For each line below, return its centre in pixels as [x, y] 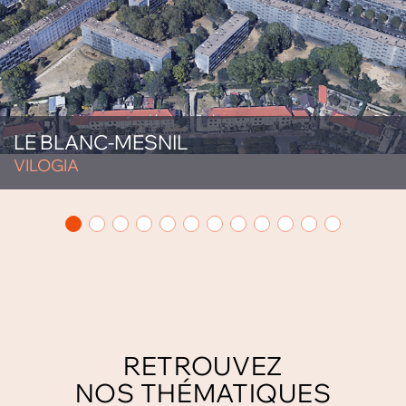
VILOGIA [46, 165]
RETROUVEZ [203, 366]
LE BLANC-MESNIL [101, 142]
